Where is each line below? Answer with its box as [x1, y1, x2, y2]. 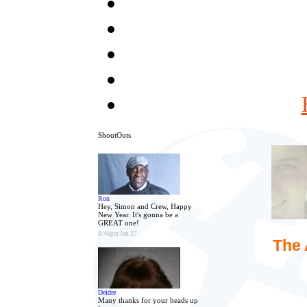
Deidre [98, 288, 116, 296]
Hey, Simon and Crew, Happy [98, 202, 192, 210]
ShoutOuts [98, 131, 131, 139]
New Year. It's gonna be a [98, 210, 178, 219]
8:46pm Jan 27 [98, 230, 137, 237]
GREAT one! [98, 219, 139, 227]
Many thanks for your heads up [98, 296, 198, 304]
